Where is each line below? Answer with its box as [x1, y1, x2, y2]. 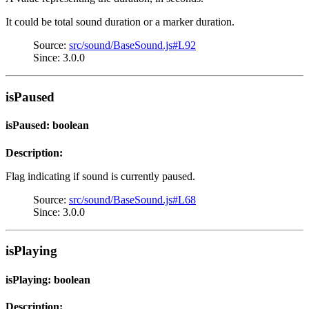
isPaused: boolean [6, 119, 89, 132]
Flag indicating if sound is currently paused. [6, 170, 195, 182]
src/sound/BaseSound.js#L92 [69, 39, 196, 52]
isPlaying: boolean [6, 273, 90, 286]
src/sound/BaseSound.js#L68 [69, 193, 196, 206]
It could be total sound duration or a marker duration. [6, 16, 235, 28]
